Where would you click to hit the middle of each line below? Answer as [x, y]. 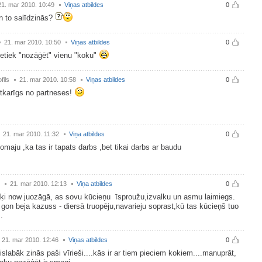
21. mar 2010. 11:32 [31, 134]
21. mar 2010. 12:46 [30, 240]
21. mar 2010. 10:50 [32, 42]
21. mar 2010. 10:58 [48, 80]
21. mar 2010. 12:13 [38, 184]
